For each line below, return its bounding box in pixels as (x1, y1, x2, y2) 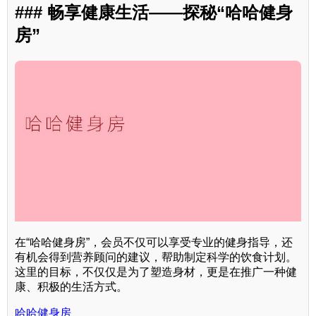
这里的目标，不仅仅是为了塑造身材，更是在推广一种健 (15, 266, 297, 279)
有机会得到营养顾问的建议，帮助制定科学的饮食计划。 (15, 251, 297, 264)
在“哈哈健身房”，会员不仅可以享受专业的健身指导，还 (15, 236, 293, 249)
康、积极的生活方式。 (15, 281, 128, 293)
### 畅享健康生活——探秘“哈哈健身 (15, 3, 293, 23)
